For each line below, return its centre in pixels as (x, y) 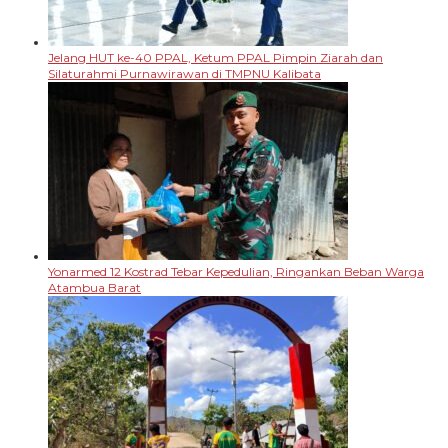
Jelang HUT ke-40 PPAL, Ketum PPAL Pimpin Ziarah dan (215, 57)
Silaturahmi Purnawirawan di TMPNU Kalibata (184, 73)
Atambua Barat (94, 287)
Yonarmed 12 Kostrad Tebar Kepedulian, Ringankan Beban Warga (236, 271)
